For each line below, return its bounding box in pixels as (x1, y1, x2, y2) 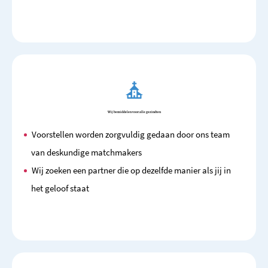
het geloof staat (31, 182, 89, 194)
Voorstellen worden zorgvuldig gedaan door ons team (32, 128, 230, 140)
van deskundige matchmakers (31, 146, 142, 158)
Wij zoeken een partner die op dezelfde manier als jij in (32, 164, 231, 176)
